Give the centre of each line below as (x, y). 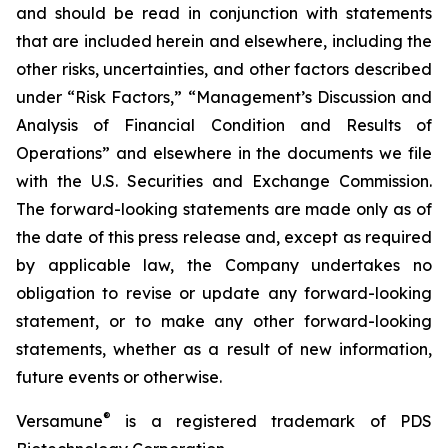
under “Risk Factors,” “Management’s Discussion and (224, 97)
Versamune (59, 421)
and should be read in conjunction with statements (224, 13)
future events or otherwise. (121, 377)
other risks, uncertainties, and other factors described (224, 69)
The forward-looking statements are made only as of (224, 209)
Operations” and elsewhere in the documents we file (224, 153)
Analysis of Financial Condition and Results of (224, 125)
